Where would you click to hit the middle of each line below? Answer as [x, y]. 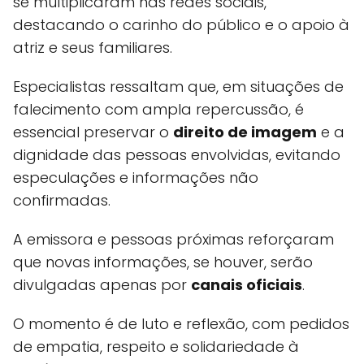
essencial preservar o [93, 132]
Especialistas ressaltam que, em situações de [178, 87]
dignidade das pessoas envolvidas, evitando [177, 155]
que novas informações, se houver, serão [163, 262]
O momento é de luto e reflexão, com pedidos [181, 324]
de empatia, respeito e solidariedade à [156, 347]
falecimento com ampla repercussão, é [158, 110]
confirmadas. [62, 201]
